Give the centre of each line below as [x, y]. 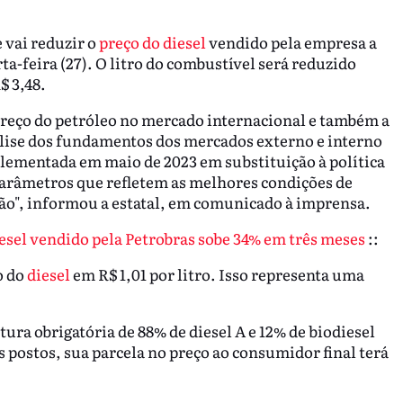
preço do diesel [152, 42]
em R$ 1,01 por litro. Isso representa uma [217, 273]
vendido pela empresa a [291, 42]
